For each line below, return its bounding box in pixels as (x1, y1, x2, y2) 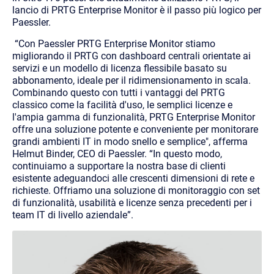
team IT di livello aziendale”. (12, 209, 133, 221)
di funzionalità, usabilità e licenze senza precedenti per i (12, 196, 252, 209)
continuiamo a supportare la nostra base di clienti (12, 160, 226, 172)
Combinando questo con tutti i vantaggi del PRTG (12, 86, 225, 98)
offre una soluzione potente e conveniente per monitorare (12, 123, 258, 135)
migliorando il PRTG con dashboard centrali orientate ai (12, 50, 251, 62)
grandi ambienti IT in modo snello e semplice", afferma (12, 135, 248, 147)
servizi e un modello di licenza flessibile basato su (12, 62, 227, 74)
